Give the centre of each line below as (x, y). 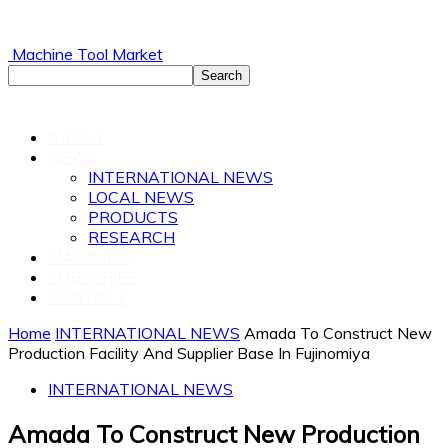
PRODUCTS (133, 217)
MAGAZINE (90, 257)
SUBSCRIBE (93, 277)
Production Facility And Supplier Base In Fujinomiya (189, 353)
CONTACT (87, 297)
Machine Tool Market (87, 54)
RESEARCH (131, 237)
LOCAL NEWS (141, 197)
